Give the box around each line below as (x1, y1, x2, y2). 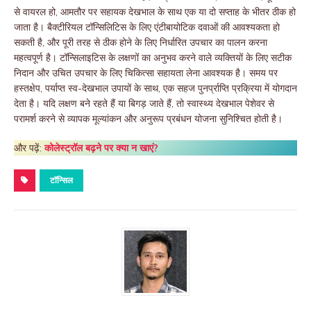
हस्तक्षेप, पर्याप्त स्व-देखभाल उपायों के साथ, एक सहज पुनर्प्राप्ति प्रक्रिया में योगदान (14, 82, 297, 95)
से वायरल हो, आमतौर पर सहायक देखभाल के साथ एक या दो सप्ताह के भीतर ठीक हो (14, 6, 296, 19)
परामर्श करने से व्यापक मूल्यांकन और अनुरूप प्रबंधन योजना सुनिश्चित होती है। (14, 112, 283, 126)
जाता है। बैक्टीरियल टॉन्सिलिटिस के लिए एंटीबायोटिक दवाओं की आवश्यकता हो (14, 21, 280, 34)
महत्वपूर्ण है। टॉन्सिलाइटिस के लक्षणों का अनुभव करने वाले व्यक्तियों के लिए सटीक (14, 51, 292, 65)
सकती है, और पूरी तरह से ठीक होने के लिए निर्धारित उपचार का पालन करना (14, 36, 267, 49)
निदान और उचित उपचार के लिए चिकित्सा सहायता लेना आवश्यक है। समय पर (14, 67, 278, 80)
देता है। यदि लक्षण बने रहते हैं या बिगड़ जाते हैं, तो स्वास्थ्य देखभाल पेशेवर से (14, 97, 274, 110)
